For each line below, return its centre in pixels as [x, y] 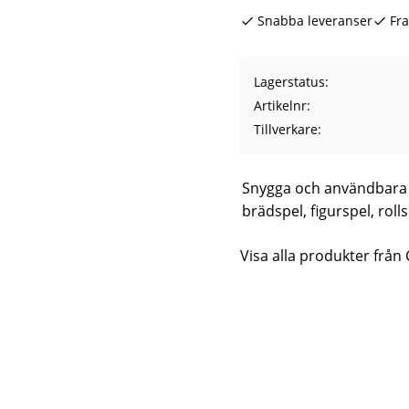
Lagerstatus [289, 82]
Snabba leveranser [315, 21]
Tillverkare [285, 129]
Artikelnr [280, 105]
